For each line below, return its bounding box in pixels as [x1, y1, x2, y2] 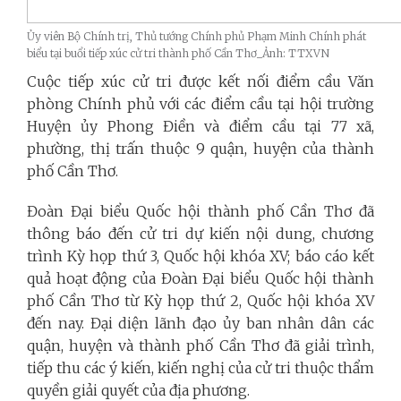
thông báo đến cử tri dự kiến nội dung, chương [27, 224, 374, 243]
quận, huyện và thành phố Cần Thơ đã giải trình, [27, 336, 374, 354]
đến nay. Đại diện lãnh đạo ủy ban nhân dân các [27, 313, 374, 332]
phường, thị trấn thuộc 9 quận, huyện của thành [27, 139, 374, 158]
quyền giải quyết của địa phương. [27, 380, 250, 399]
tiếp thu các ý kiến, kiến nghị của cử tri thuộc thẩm [27, 358, 374, 377]
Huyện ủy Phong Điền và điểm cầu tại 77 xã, [27, 116, 374, 135]
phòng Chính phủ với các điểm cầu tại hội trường [27, 94, 374, 113]
